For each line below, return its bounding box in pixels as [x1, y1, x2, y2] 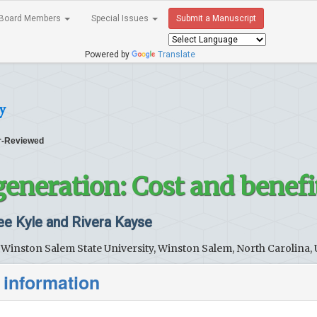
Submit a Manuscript [176, 13, 256, 23]
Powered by [81, 50, 132, 59]
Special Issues [91, 13, 151, 23]
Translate [158, 50, 195, 59]
